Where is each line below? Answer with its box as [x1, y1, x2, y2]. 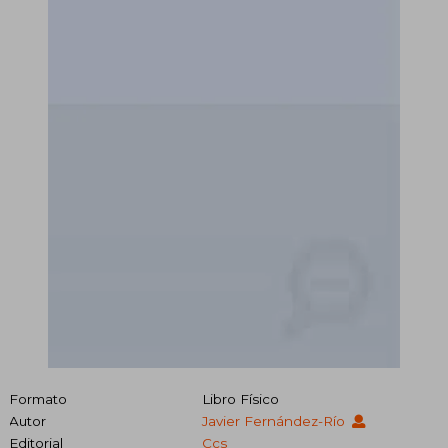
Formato [9, 390, 67, 407]
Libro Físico [201, 390, 279, 407]
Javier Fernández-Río [201, 412, 349, 429]
